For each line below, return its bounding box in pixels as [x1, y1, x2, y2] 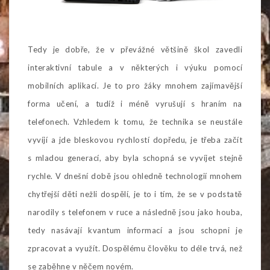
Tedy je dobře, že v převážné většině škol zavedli [28, 44, 242, 54]
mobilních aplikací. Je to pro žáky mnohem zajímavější [28, 80, 242, 90]
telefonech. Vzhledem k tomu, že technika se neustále [28, 116, 242, 127]
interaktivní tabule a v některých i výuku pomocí [28, 62, 242, 72]
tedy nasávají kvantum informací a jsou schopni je [28, 225, 242, 235]
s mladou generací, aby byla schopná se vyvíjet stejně [28, 152, 242, 163]
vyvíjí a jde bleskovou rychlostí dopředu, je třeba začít [28, 134, 242, 145]
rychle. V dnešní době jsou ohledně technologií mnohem [28, 171, 242, 181]
